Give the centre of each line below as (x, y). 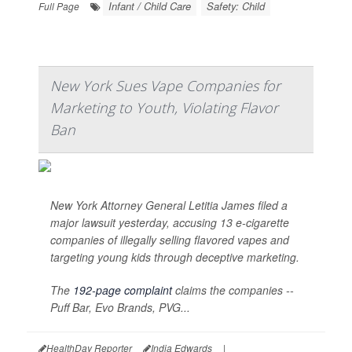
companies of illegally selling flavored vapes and (170, 240)
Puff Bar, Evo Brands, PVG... (120, 308)
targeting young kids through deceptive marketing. (175, 257)
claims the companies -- (233, 290)
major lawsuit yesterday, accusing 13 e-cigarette (170, 223)
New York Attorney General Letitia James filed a (169, 205)
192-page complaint (123, 290)
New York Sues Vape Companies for (165, 86)
